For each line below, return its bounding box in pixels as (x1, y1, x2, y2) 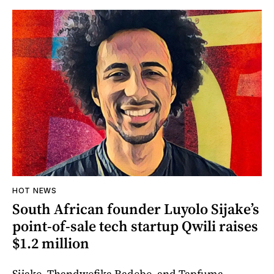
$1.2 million (12, 232, 89, 253)
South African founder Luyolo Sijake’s (12, 198, 259, 219)
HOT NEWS (12, 185, 57, 195)
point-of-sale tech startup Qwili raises (12, 215, 258, 236)
